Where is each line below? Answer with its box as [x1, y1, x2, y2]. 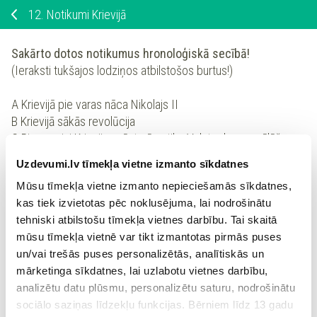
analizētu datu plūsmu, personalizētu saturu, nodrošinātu [16, 282, 295, 294]
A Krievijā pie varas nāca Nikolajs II [11, 97, 178, 113]
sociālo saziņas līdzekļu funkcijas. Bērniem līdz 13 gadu [16, 299, 293, 311]
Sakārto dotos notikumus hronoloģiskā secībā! [11, 46, 250, 62]
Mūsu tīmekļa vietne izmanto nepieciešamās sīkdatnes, [16, 180, 292, 192]
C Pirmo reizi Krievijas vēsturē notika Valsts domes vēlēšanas [11, 131, 304, 146]
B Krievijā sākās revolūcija [11, 114, 135, 129]
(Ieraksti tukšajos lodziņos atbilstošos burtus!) [11, 63, 233, 79]
